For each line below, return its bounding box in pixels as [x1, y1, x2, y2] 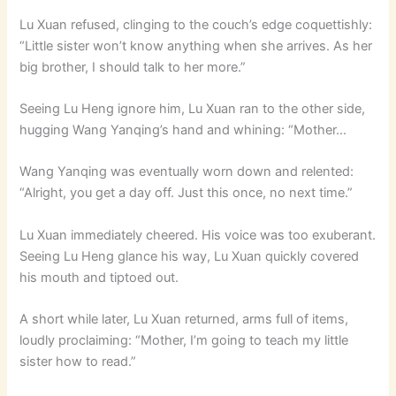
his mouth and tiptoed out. [19, 269, 179, 286]
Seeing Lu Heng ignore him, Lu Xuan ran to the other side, [19, 100, 366, 117]
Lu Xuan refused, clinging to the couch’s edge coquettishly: [19, 16, 373, 33]
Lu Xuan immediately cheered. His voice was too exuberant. [19, 226, 377, 243]
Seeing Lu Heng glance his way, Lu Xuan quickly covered [19, 247, 360, 264]
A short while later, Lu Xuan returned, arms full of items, [19, 310, 349, 327]
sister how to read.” [19, 353, 137, 369]
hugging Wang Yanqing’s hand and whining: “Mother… [19, 121, 347, 138]
